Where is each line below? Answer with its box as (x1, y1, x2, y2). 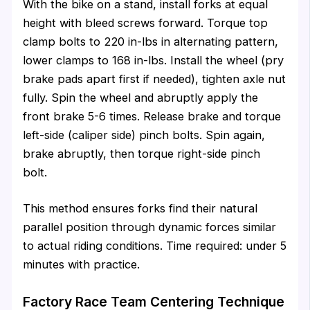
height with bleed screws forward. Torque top (23, 16, 268, 30)
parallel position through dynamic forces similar (23, 219, 277, 234)
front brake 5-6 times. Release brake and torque (23, 109, 282, 124)
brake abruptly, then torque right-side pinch (23, 147, 261, 161)
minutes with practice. (23, 257, 140, 271)
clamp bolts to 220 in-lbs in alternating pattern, (23, 35, 279, 49)
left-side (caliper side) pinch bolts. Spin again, (23, 128, 266, 143)
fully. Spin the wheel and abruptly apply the (23, 91, 259, 105)
